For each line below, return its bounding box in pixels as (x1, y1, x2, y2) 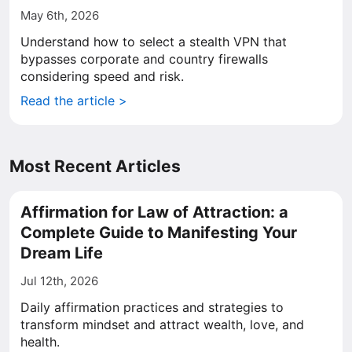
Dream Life (20, 244, 103, 262)
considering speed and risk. (20, 68, 184, 84)
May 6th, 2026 (20, 8, 99, 23)
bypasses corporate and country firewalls (20, 51, 268, 67)
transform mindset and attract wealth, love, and (20, 317, 304, 332)
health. (20, 334, 60, 350)
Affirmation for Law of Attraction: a (20, 203, 288, 222)
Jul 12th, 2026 (20, 273, 98, 288)
